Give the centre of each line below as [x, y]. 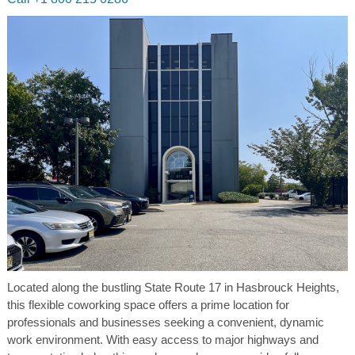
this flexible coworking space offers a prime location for [148, 305]
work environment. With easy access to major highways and [162, 340]
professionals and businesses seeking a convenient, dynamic [165, 323]
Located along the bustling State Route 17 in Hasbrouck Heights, [173, 288]
